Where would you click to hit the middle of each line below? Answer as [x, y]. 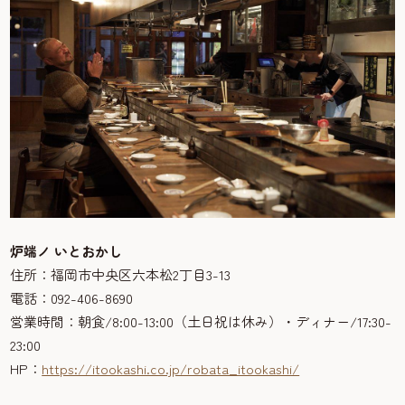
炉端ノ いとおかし [66, 251]
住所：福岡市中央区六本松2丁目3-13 [121, 275]
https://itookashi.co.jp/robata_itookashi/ [171, 369]
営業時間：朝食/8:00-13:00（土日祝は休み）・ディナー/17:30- [201, 322]
